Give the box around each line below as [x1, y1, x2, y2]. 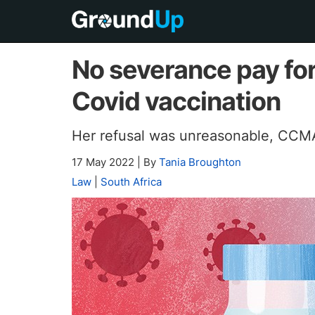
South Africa [101, 175, 162, 188]
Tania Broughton [159, 155, 241, 169]
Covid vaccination [72, 86, 281, 117]
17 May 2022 [72, 155, 137, 169]
